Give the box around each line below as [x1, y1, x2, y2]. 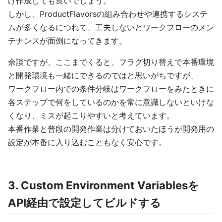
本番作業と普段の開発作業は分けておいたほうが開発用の [8, 124, 214, 134]
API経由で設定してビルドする [8, 196, 161, 210]
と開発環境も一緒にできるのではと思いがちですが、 [8, 70, 198, 81]
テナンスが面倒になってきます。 [8, 36, 127, 46]
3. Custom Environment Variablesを [8, 179, 199, 192]
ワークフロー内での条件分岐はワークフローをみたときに [8, 84, 214, 94]
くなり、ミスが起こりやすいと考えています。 [8, 111, 174, 121]
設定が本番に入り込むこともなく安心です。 [8, 137, 166, 148]
